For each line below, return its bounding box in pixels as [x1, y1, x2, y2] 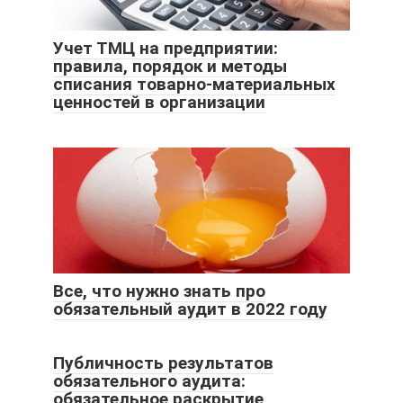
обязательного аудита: [53, 370, 246, 391]
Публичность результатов [53, 352, 273, 373]
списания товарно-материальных [53, 73, 336, 94]
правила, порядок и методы [53, 55, 287, 76]
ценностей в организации [53, 91, 265, 112]
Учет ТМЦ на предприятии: [53, 37, 278, 58]
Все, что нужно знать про [53, 280, 265, 301]
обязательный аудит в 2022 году [53, 298, 327, 319]
